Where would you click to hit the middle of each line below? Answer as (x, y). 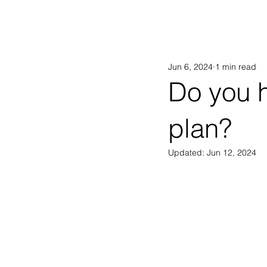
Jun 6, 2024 (190, 66)
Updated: (187, 153)
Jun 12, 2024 (232, 153)
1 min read (236, 66)
